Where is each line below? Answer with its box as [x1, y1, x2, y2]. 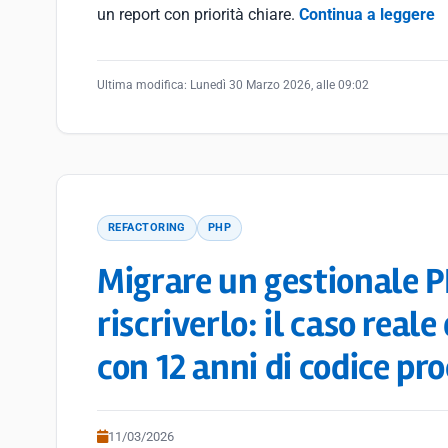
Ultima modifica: [97, 78, 190, 92]
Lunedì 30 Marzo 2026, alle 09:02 [190, 78, 369, 92]
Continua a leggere [299, 5, 435, 24]
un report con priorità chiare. [97, 5, 299, 24]
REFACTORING [108, 221, 186, 234]
